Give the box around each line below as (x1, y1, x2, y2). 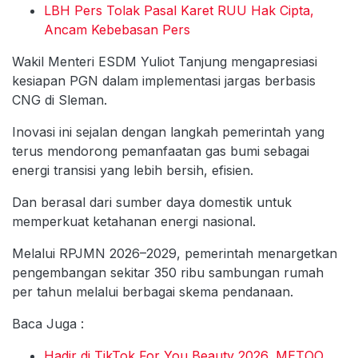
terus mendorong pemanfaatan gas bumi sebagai (12, 142, 309, 159)
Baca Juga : (12, 315, 84, 332)
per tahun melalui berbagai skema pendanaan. (12, 283, 293, 300)
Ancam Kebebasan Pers (44, 21, 190, 38)
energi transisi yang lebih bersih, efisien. (12, 161, 253, 178)
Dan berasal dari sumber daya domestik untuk (12, 193, 292, 210)
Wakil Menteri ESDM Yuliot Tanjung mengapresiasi (12, 53, 317, 70)
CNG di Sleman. (12, 91, 111, 108)
